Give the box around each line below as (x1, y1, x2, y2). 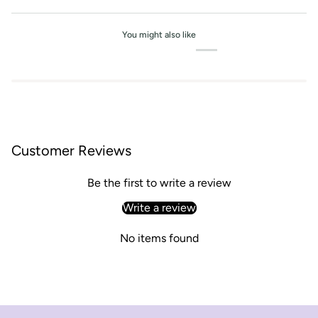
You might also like (122, 29, 196, 40)
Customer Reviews (11, 141, 131, 159)
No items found (119, 231, 199, 245)
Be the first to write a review (87, 175, 231, 190)
